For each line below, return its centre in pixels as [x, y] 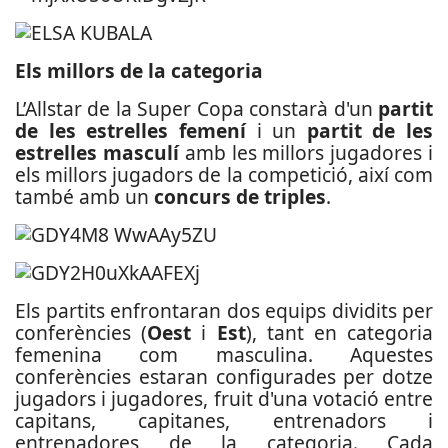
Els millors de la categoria [139, 70]
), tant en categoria [339, 332]
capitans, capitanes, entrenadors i [224, 420]
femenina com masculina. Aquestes [224, 354]
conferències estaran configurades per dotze [224, 376]
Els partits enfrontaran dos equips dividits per [224, 310]
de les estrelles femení [130, 130]
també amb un [84, 196]
